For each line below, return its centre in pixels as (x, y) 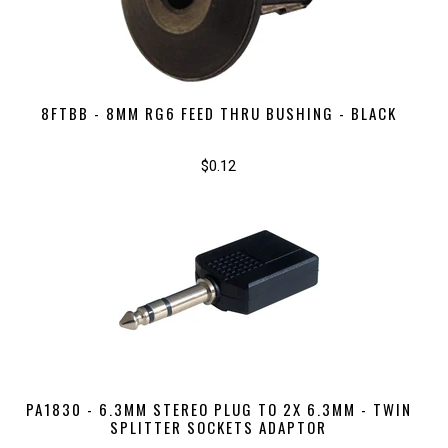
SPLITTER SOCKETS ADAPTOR (219, 426)
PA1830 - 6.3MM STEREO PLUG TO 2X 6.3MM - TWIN (218, 408)
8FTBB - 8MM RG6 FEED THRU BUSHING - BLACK (218, 112)
